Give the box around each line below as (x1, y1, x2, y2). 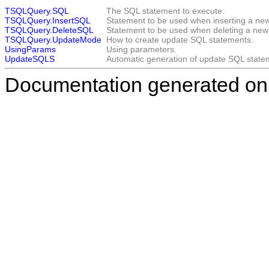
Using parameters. (106, 44, 177, 55)
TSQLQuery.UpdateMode (5, 35, 101, 45)
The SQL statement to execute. (106, 6, 225, 16)
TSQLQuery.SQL (5, 6, 69, 16)
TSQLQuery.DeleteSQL (5, 25, 94, 35)
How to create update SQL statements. (106, 35, 253, 45)
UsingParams (5, 44, 56, 55)
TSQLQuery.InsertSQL (5, 16, 91, 26)
